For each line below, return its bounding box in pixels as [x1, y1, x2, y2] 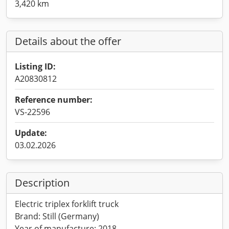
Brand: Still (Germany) [15, 211, 99, 222]
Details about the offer [15, 34, 121, 48]
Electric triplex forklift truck [15, 198, 119, 210]
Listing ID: [15, 61, 56, 72]
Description [15, 176, 70, 190]
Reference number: [15, 94, 93, 105]
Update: [15, 127, 47, 139]
